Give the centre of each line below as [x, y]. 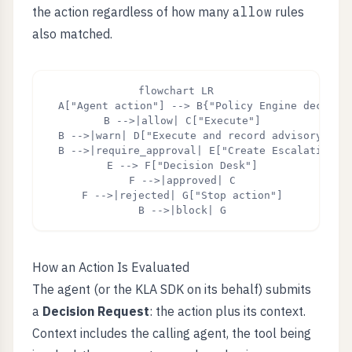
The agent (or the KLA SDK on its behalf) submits [172, 289]
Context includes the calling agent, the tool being [172, 333]
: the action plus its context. [227, 311]
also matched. [72, 34]
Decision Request [96, 311]
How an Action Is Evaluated [111, 267]
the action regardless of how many [132, 12]
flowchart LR [176, 91]
